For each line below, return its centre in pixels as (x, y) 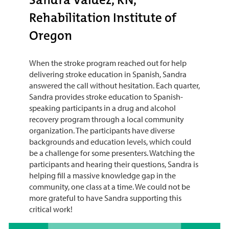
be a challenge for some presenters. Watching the (112, 153)
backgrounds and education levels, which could (110, 142)
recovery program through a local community (106, 119)
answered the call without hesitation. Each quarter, (114, 86)
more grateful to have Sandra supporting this (105, 198)
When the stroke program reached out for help (108, 63)
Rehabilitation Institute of (102, 18)
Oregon (50, 36)
